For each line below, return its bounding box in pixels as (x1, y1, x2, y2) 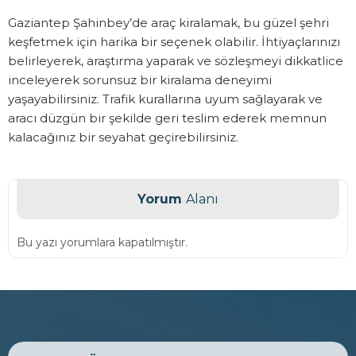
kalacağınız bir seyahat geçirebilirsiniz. (8, 130, 238, 145)
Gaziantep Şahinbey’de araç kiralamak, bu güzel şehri (8, 15, 329, 31)
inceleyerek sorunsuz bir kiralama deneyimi (8, 72, 272, 88)
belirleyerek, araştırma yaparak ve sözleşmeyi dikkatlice (8, 53, 343, 69)
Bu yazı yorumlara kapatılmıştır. (17, 235, 188, 250)
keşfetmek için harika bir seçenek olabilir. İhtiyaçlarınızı (8, 34, 340, 50)
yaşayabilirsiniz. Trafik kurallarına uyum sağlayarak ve (8, 91, 323, 107)
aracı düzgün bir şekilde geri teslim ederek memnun (8, 110, 327, 126)
